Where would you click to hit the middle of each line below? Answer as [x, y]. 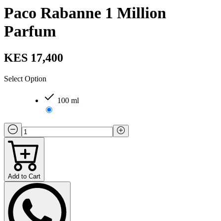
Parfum [30, 31]
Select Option [25, 78]
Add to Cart [24, 176]
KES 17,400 [34, 57]
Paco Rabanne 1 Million [85, 13]
